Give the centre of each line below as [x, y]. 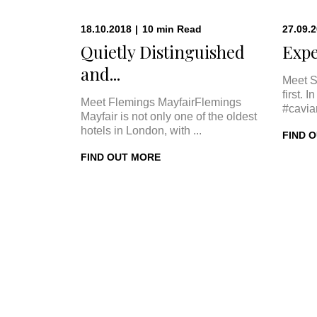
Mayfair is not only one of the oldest [169, 116]
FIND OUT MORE [121, 157]
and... [100, 74]
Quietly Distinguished [163, 52]
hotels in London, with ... [141, 131]
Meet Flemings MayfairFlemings [161, 102]
